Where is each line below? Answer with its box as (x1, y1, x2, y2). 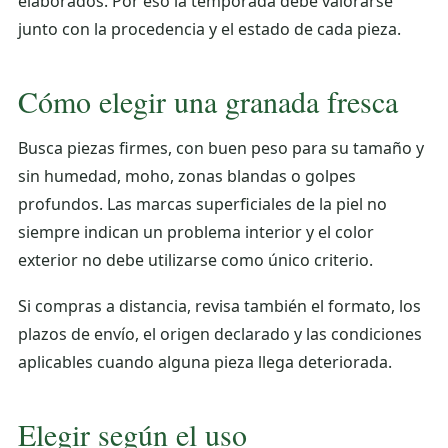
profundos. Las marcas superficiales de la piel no (18, 192, 387, 215)
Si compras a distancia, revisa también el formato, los (18, 294, 421, 317)
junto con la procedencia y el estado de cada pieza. (18, 17, 401, 40)
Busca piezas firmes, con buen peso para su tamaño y (18, 136, 424, 159)
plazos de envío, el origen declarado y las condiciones (18, 322, 422, 345)
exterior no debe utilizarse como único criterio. (18, 248, 373, 271)
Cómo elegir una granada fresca (18, 80, 398, 121)
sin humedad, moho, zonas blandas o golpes (18, 164, 356, 187)
